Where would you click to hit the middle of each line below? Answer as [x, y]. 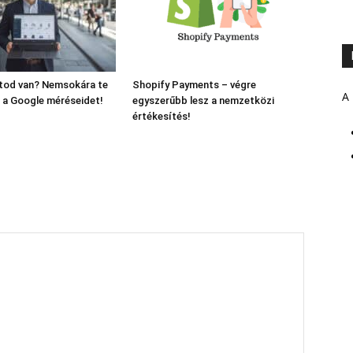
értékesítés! [162, 116]
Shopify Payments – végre [194, 85]
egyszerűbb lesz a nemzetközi [203, 100]
